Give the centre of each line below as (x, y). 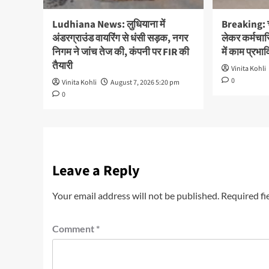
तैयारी (62, 66)
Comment (74, 229)
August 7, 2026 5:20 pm (145, 83)
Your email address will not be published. (136, 196)
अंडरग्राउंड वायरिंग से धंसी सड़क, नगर (120, 39)
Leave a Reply (96, 171)
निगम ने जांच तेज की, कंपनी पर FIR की (121, 53)
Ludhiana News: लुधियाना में (109, 25)
